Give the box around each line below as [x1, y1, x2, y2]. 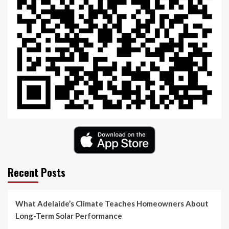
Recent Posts [8, 164, 65, 180]
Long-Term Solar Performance [15, 211, 122, 220]
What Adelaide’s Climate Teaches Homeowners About [15, 198, 209, 208]
